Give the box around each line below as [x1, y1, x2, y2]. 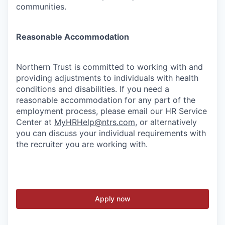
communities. [16, 2, 66, 12]
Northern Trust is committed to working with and [16, 62, 203, 72]
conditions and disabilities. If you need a [16, 84, 169, 94]
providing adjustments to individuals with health [16, 73, 198, 83]
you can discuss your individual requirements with [16, 128, 206, 138]
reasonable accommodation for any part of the [16, 95, 195, 105]
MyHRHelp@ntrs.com [54, 117, 135, 127]
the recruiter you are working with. [16, 139, 148, 149]
